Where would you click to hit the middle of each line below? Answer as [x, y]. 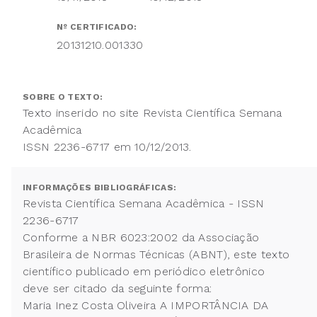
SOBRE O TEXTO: [63, 97]
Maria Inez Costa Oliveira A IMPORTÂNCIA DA [146, 306]
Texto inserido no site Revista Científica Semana [152, 113]
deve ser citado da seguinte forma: [119, 289]
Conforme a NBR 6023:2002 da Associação [141, 238]
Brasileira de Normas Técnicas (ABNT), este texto [156, 255]
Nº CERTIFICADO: [98, 27]
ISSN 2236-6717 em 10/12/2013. [107, 147]
